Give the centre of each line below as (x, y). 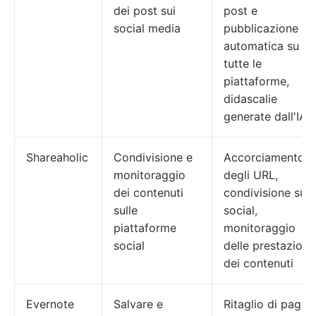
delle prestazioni (268, 245)
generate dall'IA (265, 116)
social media (147, 28)
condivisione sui (266, 193)
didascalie (250, 99)
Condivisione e (153, 157)
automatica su (261, 46)
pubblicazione (261, 28)
